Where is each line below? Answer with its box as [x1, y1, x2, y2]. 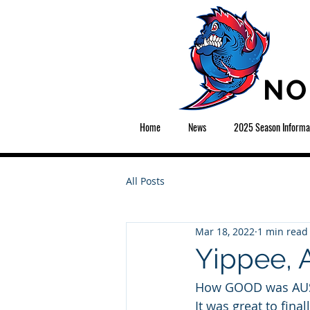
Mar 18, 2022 [195, 224, 255, 238]
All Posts [126, 174, 165, 188]
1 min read [257, 224, 308, 238]
